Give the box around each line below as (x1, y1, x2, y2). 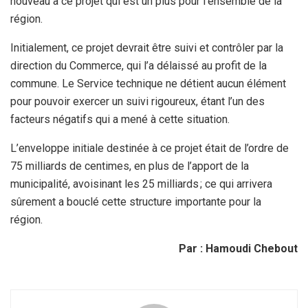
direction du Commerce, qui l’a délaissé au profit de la (10, 58, 267, 72)
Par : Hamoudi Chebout (179, 241, 298, 255)
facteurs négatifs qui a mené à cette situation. (10, 112, 230, 126)
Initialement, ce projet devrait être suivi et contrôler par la (10, 41, 283, 54)
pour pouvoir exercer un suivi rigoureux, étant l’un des (10, 94, 265, 108)
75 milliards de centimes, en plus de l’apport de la (10, 159, 249, 173)
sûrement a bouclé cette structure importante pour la (10, 195, 261, 208)
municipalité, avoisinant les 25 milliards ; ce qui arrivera (10, 177, 272, 190)
